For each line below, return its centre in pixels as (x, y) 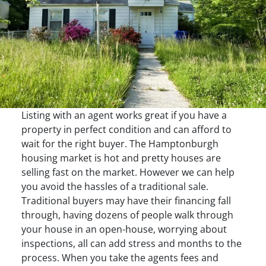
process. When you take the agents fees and (120, 257)
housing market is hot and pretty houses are (121, 158)
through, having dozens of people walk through (127, 215)
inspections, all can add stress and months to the (131, 243)
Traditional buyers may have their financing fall (126, 200)
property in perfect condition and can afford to (126, 129)
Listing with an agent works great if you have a (124, 115)
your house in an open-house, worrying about (124, 229)
